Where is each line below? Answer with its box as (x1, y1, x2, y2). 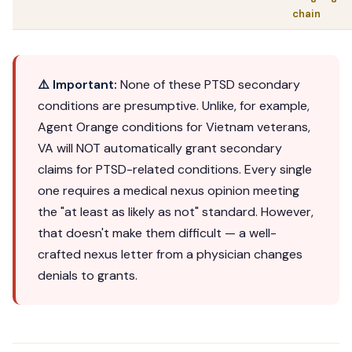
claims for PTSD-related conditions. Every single (38, 161, 312, 178)
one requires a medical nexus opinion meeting (38, 182, 299, 200)
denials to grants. (38, 267, 137, 284)
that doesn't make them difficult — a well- (38, 225, 277, 242)
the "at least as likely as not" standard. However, (38, 203, 313, 221)
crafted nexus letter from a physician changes (38, 246, 302, 263)
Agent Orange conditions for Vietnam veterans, (38, 119, 310, 136)
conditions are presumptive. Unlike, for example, (38, 97, 310, 115)
